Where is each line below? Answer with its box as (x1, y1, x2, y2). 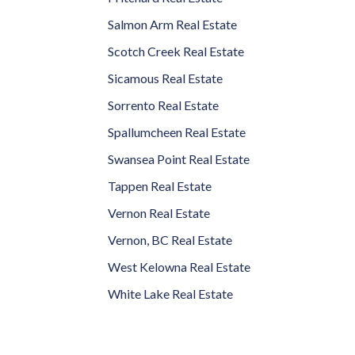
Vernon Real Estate (108, 205, 210, 220)
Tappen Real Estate (108, 178, 212, 193)
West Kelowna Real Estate (108, 259, 250, 274)
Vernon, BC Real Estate (108, 232, 232, 247)
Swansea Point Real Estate (108, 151, 250, 166)
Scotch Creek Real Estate (108, 44, 244, 59)
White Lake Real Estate (108, 286, 233, 301)
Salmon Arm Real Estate (108, 17, 237, 32)
